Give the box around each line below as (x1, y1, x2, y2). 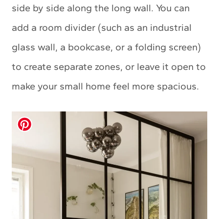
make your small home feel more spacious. (12, 80, 199, 92)
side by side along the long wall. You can (12, 1, 190, 14)
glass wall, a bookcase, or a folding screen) (12, 41, 201, 53)
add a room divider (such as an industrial (12, 21, 192, 33)
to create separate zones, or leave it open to (12, 60, 206, 72)
